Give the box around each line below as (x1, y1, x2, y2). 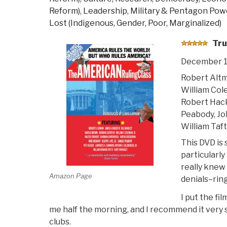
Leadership (83, 6, 127, 16)
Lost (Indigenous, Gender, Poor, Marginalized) (49, 18, 221, 28)
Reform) (49, 6, 80, 16)
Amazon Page (49, 171, 92, 180)
